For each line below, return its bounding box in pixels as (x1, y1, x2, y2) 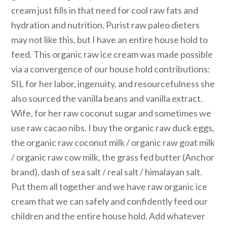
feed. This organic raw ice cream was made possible (11, 49, 213, 60)
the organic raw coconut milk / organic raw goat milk (11, 137, 215, 148)
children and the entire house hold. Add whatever (11, 210, 206, 221)
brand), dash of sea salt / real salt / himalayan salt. (11, 166, 203, 177)
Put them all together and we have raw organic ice (11, 181, 208, 192)
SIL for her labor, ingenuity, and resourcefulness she (11, 78, 215, 89)
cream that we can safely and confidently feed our (11, 196, 208, 207)
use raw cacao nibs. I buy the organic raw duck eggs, (11, 122, 215, 133)
